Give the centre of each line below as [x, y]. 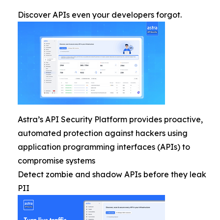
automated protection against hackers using [103, 133]
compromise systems [56, 161]
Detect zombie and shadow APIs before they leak [112, 174]
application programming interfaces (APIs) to [104, 147]
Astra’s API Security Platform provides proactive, [110, 119]
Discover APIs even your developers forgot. [100, 15]
